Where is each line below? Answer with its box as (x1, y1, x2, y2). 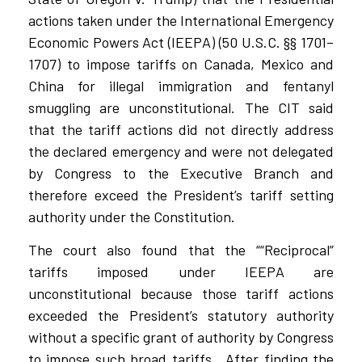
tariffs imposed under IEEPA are (28, 263, 334, 281)
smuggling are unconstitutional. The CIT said (28, 98, 334, 116)
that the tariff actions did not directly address (28, 120, 334, 138)
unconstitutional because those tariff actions (28, 284, 334, 303)
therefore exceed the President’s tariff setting (28, 185, 334, 204)
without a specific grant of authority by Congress (28, 328, 334, 347)
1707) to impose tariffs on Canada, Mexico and (28, 54, 334, 73)
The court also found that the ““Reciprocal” (28, 241, 334, 259)
